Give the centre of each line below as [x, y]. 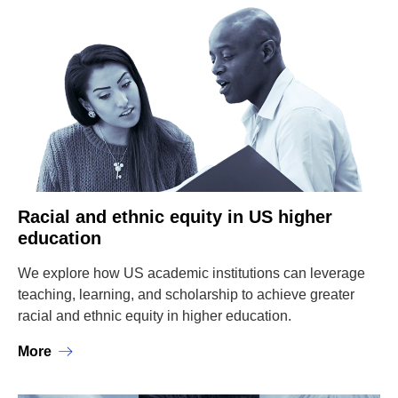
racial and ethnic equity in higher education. [155, 316]
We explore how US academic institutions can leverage [191, 273]
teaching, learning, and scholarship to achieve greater [186, 295]
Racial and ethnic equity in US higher [175, 217]
